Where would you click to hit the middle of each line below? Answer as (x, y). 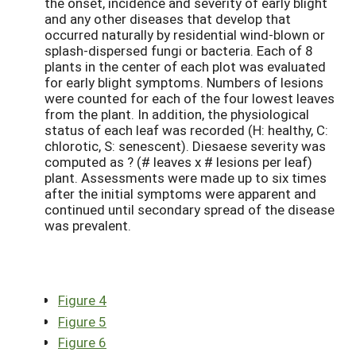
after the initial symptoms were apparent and (180, 194)
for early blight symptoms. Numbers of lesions (184, 83)
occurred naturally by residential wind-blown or (185, 35)
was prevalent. (88, 226)
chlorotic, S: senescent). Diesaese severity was (185, 146)
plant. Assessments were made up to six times (186, 178)
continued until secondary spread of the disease (190, 210)
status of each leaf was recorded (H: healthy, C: (186, 130)
